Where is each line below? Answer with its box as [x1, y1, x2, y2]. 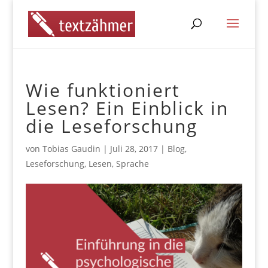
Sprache [115, 158, 149, 169]
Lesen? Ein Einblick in [25, 96, 229, 120]
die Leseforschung [25, 114, 197, 138]
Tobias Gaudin [42, 143, 100, 154]
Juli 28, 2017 [109, 143, 158, 154]
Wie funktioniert [25, 78, 180, 102]
